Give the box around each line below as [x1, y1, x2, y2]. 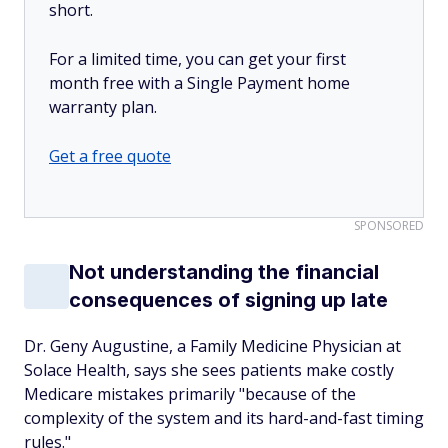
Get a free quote [49, 145, 171, 167]
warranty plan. [49, 96, 161, 118]
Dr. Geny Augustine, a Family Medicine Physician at [24, 335, 401, 357]
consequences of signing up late [69, 288, 388, 312]
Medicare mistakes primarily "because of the [24, 383, 356, 405]
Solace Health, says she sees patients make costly [24, 359, 394, 381]
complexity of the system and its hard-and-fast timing [24, 407, 424, 429]
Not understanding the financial [69, 260, 379, 284]
